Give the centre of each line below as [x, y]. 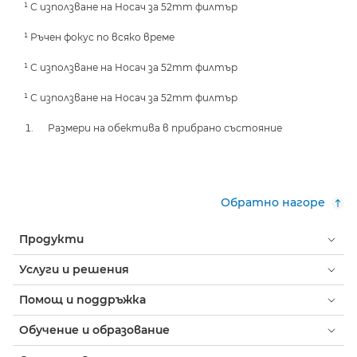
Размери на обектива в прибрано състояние [165, 128]
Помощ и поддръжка [82, 300]
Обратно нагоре [273, 202]
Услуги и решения [74, 269]
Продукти [51, 239]
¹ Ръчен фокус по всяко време [99, 37]
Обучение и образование [94, 330]
